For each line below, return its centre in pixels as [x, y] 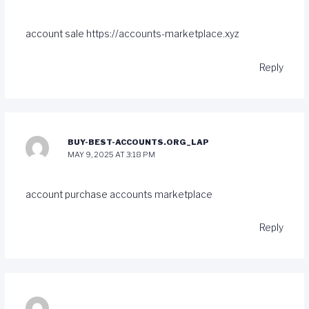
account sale [56, 34]
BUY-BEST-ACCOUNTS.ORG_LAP [139, 142]
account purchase [67, 194]
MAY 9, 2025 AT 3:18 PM [112, 155]
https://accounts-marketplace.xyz [162, 34]
